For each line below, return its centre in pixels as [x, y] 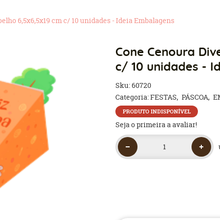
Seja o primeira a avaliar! [156, 124]
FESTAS [164, 97]
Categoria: [132, 97]
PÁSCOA [195, 97]
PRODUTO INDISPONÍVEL [157, 111]
